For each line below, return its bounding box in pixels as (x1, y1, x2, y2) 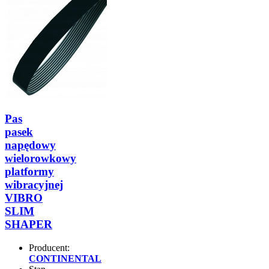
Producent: (29, 242, 70, 253)
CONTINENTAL (29, 253, 101, 264)
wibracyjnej (5, 178, 63, 191)
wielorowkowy (5, 152, 76, 165)
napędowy (5, 139, 56, 151)
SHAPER (5, 218, 52, 231)
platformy (5, 165, 54, 178)
